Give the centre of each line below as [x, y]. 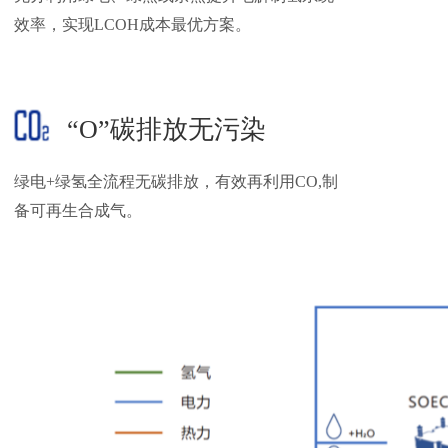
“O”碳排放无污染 [166, 129]
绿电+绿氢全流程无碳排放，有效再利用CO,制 [176, 181]
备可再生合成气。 [78, 210]
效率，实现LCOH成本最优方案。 [132, 24]
